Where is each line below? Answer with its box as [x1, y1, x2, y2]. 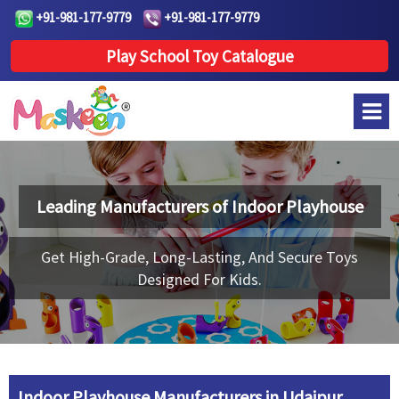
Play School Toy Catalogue [105, 45, 294, 67]
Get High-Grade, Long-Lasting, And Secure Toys [41, 247, 358, 267]
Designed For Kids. [137, 269, 262, 289]
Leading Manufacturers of [36, 195, 232, 217]
